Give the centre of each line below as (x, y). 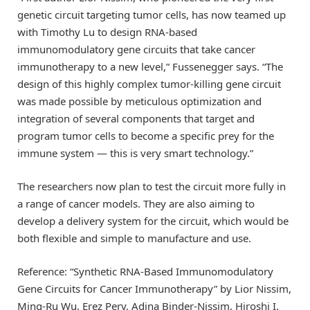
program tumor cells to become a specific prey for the (146, 136)
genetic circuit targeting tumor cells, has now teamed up (152, 15)
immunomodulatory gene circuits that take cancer (136, 49)
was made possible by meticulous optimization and (139, 101)
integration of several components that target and (136, 119)
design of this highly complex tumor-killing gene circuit (149, 84)
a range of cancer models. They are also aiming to (136, 204)
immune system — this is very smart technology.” (135, 153)
